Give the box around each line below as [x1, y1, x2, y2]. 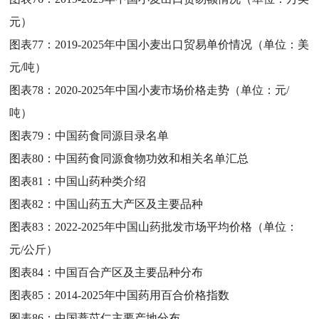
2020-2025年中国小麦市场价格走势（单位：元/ [55, 83, 290, 96]
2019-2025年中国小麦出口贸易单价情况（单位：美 [55, 38, 310, 51]
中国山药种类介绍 [55, 174, 147, 187]
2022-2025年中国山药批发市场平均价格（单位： [55, 220, 298, 233]
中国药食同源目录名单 [55, 129, 169, 142]
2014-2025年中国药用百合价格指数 [55, 288, 230, 301]
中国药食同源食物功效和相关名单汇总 [55, 152, 249, 164]
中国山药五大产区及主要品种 [55, 197, 204, 210]
